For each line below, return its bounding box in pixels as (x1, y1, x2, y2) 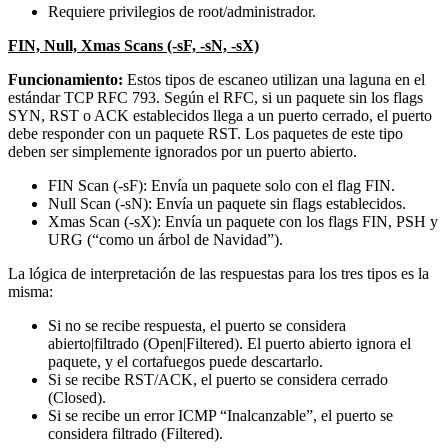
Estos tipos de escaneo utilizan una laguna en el (123, 70, 425, 88)
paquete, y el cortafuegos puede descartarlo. (48, 352, 323, 370)
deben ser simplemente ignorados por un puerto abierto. (8, 142, 357, 160)
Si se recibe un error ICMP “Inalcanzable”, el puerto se (48, 406, 393, 424)
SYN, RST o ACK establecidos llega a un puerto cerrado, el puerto (8, 106, 432, 124)
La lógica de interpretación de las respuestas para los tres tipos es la (8, 264, 429, 282)
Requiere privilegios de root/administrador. (48, 2, 316, 20)
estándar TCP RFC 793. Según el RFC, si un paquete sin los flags (8, 88, 423, 106)
